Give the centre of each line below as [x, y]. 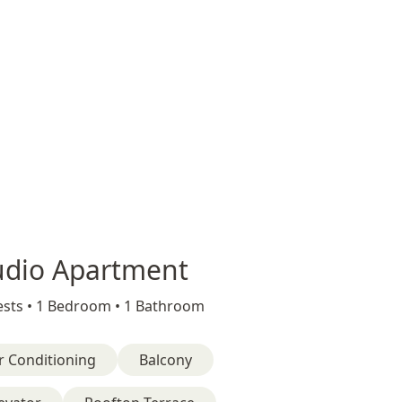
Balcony [166, 360]
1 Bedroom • [80, 306]
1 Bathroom [164, 306]
